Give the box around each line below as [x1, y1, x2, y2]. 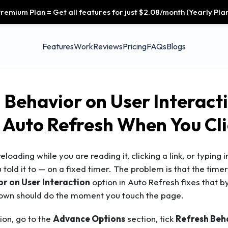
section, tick [125, 213, 176, 224]
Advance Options [53, 213, 125, 224]
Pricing [123, 41, 147, 51]
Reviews [93, 41, 123, 51]
